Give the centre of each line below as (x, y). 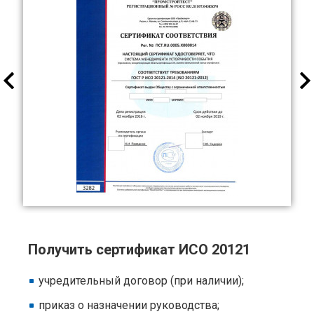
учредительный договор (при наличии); (141, 281)
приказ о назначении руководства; (129, 305)
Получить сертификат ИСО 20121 (139, 250)
